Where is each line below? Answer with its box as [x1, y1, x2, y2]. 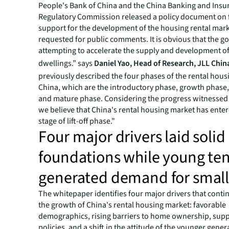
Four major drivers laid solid [38, 125, 225, 149]
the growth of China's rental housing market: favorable [38, 199, 226, 211]
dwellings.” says [38, 58, 95, 69]
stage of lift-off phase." [38, 116, 116, 127]
